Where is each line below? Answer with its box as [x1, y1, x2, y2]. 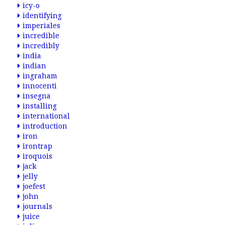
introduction [23, 122, 67, 130]
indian [23, 62, 46, 70]
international [23, 112, 70, 120]
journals [23, 202, 52, 210]
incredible [23, 32, 59, 40]
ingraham [23, 72, 57, 80]
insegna [23, 92, 51, 100]
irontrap [23, 142, 52, 150]
